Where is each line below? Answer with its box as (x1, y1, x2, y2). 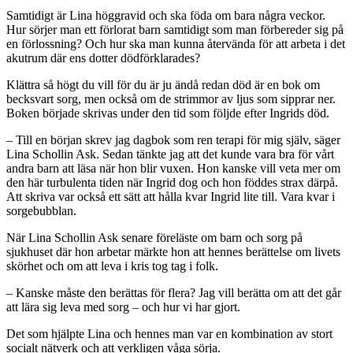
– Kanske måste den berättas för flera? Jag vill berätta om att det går (6, 286, 341, 300)
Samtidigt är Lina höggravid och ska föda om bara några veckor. (6, 9, 325, 23)
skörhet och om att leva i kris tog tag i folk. (6, 259, 218, 273)
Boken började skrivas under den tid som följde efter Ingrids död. (6, 106, 329, 121)
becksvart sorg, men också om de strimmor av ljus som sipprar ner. (6, 92, 336, 106)
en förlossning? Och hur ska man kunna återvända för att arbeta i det (6, 37, 345, 51)
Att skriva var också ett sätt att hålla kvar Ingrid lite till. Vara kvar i (6, 190, 335, 204)
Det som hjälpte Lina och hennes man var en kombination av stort (6, 327, 333, 341)
